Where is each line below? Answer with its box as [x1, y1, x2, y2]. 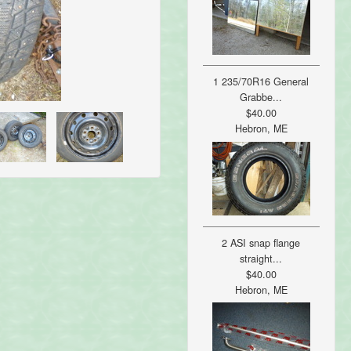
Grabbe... [240, 90, 283, 105]
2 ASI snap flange [222, 235, 301, 250]
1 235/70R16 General [213, 74, 309, 89]
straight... [240, 251, 283, 266]
